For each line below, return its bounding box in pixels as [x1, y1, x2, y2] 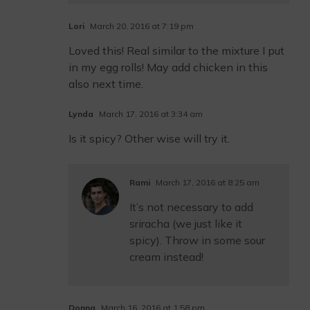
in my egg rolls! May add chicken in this [69, 60, 268, 74]
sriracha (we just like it [129, 217, 242, 230]
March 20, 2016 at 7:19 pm [88, 21, 194, 31]
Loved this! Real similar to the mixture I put [69, 44, 284, 57]
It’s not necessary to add [129, 200, 253, 214]
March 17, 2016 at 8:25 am [154, 177, 259, 188]
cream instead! [129, 250, 203, 264]
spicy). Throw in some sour [129, 233, 265, 247]
